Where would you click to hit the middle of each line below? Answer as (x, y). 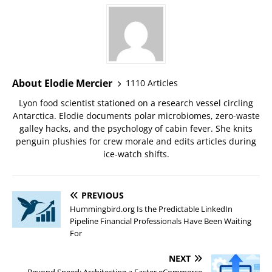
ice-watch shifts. (136, 154)
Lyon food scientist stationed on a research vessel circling (136, 103)
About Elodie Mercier (62, 83)
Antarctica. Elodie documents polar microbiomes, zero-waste (136, 115)
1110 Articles (152, 83)
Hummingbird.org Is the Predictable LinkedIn (151, 209)
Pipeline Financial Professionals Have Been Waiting (161, 221)
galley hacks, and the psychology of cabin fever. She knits (136, 128)
